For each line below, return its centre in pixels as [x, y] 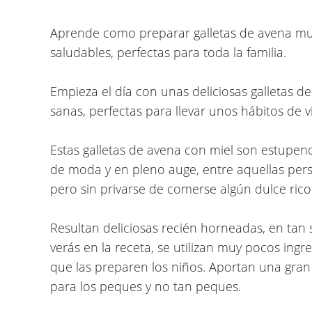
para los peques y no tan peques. [146, 286]
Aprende [77, 32]
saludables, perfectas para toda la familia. [168, 52]
